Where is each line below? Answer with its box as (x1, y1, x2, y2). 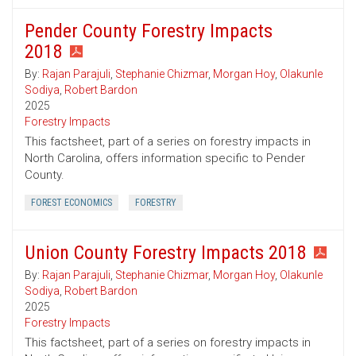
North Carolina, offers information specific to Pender (25, 151, 305, 166)
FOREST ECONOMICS (31, 197, 112, 209)
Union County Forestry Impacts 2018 (25, 242, 307, 265)
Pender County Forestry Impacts (25, 20, 273, 43)
